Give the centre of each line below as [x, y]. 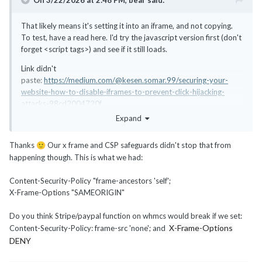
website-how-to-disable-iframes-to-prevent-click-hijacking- [123, 92]
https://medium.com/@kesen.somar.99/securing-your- [136, 80]
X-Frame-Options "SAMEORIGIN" [67, 192]
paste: [32, 80]
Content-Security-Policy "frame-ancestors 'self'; [90, 180]
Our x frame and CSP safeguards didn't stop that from [138, 145]
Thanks [23, 145]
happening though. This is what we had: [76, 157]
